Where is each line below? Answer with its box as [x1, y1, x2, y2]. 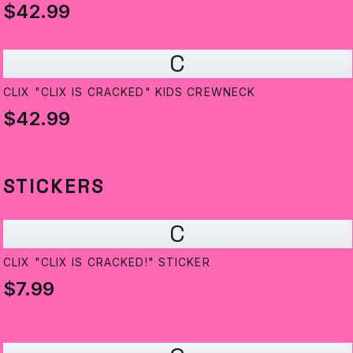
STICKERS [3, 174, 105, 199]
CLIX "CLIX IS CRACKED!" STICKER [3, 255, 210, 269]
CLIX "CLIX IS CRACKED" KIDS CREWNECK [3, 85, 256, 99]
